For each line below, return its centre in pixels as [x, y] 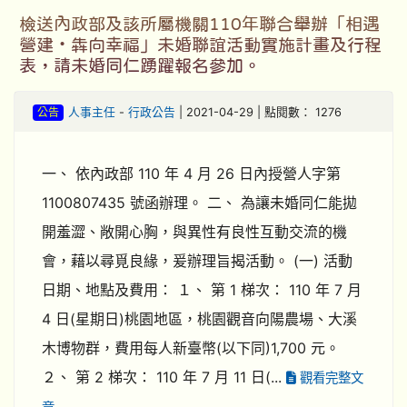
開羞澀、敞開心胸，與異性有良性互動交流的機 [194, 232]
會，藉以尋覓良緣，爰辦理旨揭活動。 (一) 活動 [197, 261]
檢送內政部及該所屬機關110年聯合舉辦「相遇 [199, 24]
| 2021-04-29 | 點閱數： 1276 [258, 112]
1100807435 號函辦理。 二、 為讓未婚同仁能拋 [199, 203]
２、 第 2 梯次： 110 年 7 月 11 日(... [164, 377]
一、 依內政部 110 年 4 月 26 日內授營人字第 [191, 174]
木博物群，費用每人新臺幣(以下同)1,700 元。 [191, 348]
